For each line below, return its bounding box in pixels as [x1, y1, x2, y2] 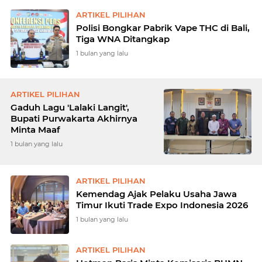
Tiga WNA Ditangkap [76, 33, 170, 44]
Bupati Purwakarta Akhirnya [11, 113, 137, 124]
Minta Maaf [11, 124, 60, 135]
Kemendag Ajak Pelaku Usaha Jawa [76, 188, 237, 199]
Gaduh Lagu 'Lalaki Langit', [11, 102, 129, 113]
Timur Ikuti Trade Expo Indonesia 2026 [76, 199, 248, 211]
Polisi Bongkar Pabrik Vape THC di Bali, [76, 22, 250, 33]
